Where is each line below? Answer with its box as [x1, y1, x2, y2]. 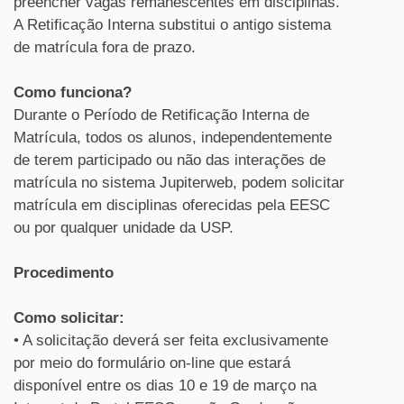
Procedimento [14, 264, 114, 281]
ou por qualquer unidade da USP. [14, 219, 234, 236]
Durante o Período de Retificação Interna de [14, 106, 309, 124]
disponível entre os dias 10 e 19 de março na [14, 377, 317, 394]
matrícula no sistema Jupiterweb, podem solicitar [14, 174, 344, 191]
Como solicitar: [14, 309, 124, 326]
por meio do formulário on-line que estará [14, 354, 290, 372]
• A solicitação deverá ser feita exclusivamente [14, 332, 328, 349]
